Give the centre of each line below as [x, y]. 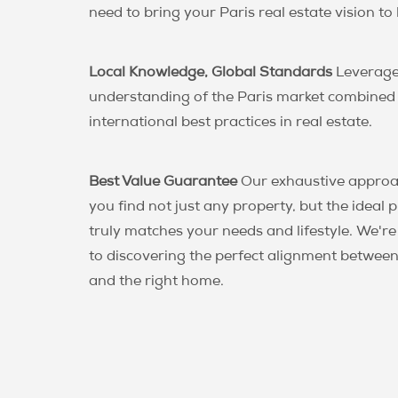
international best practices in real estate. [231, 123]
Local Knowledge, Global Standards [211, 73]
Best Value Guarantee [163, 183]
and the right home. [156, 282]
